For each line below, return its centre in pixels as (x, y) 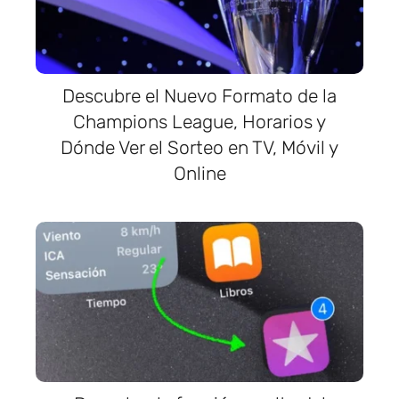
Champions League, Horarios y (199, 122)
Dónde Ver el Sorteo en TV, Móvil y (199, 147)
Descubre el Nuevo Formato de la (199, 96)
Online (199, 173)
